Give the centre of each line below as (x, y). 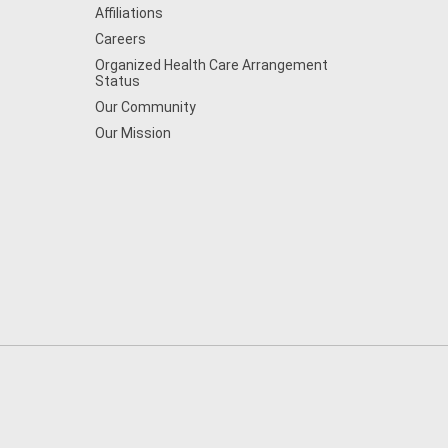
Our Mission (132, 133)
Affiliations (128, 13)
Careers (120, 39)
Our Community (145, 107)
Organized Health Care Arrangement (211, 65)
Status (117, 81)
